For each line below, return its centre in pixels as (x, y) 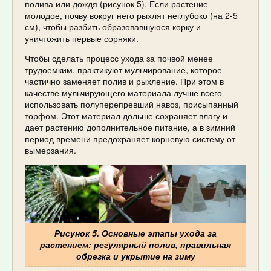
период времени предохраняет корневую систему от (130, 139)
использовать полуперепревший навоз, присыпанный (132, 104)
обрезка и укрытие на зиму (135, 256)
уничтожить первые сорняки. (82, 38)
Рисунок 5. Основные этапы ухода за (135, 233)
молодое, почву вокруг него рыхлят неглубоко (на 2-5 (131, 15)
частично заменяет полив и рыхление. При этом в (124, 81)
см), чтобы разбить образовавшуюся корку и (113, 27)
